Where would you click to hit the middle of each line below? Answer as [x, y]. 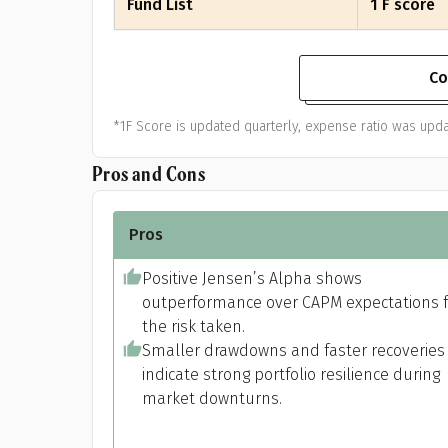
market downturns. [212, 398]
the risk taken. [193, 326]
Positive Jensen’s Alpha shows [252, 278]
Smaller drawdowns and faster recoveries [293, 350]
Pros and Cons [149, 173]
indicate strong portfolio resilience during [291, 374]
